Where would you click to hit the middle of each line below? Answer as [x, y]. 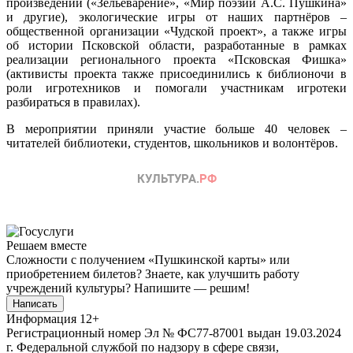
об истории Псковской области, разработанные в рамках [176, 45]
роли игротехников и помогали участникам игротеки [176, 87]
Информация [41, 318]
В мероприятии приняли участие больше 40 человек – [176, 128]
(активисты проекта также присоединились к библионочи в [176, 73]
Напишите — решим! [192, 288]
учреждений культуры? [70, 288]
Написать [35, 303]
